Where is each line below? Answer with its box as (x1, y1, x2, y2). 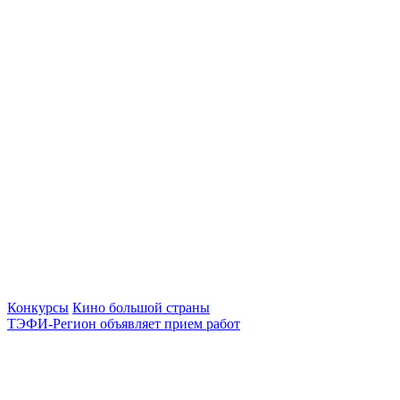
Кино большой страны (72, 299, 210, 315)
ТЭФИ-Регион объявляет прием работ (7, 315, 240, 331)
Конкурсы (7, 299, 69, 315)
